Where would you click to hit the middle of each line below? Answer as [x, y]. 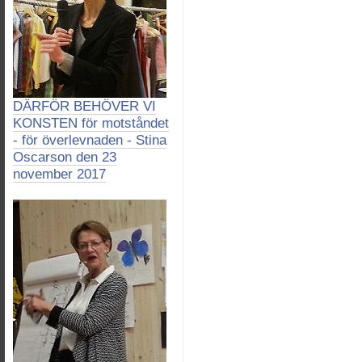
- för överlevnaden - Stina [90, 140]
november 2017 [59, 174]
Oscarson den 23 [65, 157]
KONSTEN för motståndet [91, 123]
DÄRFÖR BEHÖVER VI [84, 106]
